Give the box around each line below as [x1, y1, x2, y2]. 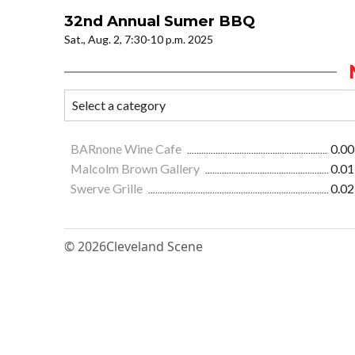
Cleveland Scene [106, 238, 203, 256]
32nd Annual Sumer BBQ [64, 12, 255, 31]
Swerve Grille [71, 181, 145, 197]
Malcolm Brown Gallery [71, 161, 202, 177]
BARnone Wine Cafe [71, 141, 184, 157]
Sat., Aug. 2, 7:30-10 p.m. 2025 [64, 32, 213, 47]
